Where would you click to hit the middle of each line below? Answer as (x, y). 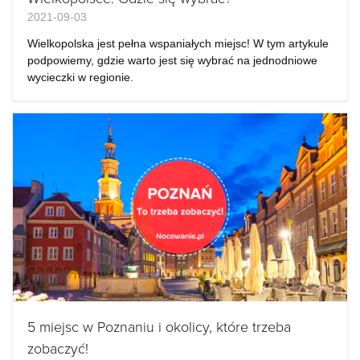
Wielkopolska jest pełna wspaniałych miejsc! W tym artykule (178, 43)
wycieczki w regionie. (80, 77)
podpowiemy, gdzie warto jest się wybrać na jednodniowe (172, 60)
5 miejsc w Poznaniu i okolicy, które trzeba (159, 326)
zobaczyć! (58, 348)
